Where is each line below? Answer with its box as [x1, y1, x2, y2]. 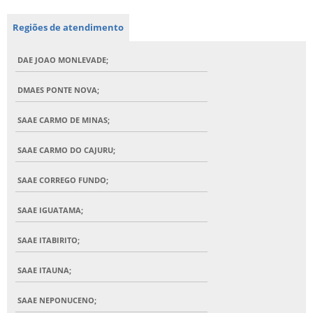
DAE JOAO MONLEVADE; [17, 54, 108, 66]
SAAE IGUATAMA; [17, 205, 83, 216]
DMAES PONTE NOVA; [17, 85, 99, 96]
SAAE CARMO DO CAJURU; [17, 145, 115, 156]
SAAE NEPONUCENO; [17, 295, 96, 306]
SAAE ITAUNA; [17, 265, 71, 276]
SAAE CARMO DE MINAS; [17, 115, 110, 126]
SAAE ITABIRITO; [17, 235, 80, 246]
